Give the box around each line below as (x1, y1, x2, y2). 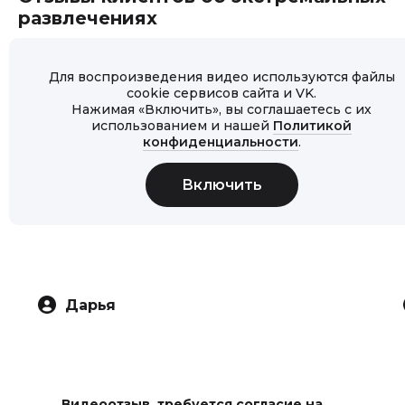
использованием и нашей (91, 118, 273, 134)
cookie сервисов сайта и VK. (127, 85, 316, 101)
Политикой (273, 118, 352, 134)
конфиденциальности (142, 134, 298, 150)
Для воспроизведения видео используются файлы (48, 69, 395, 85)
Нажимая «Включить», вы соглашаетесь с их (71, 101, 372, 118)
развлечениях (18, 7, 157, 29)
